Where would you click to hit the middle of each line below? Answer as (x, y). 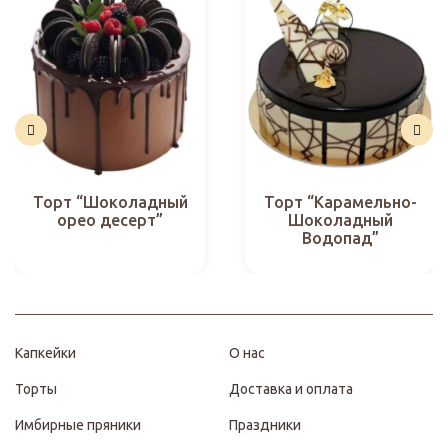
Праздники (265, 424)
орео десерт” (110, 220)
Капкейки (45, 352)
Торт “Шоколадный (110, 202)
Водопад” (340, 238)
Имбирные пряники (78, 424)
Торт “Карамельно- (340, 202)
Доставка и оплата (291, 388)
